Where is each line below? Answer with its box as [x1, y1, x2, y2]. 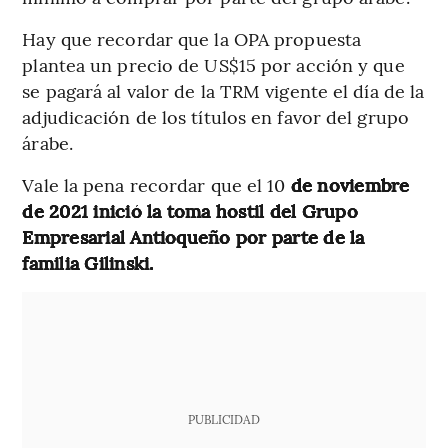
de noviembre [290, 171, 410, 197]
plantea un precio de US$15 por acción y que [22, 51, 405, 77]
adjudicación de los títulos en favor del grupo [22, 103, 409, 129]
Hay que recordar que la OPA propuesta [22, 25, 362, 51]
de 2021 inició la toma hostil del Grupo [22, 197, 358, 223]
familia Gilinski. [22, 249, 154, 275]
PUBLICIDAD [187, 410, 260, 427]
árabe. [22, 129, 73, 155]
